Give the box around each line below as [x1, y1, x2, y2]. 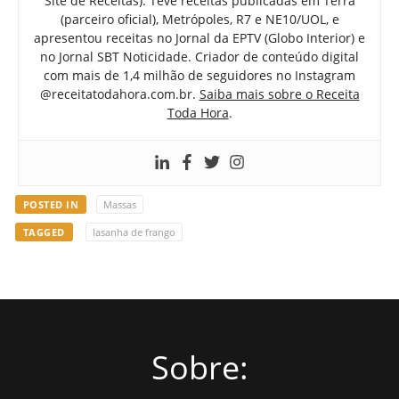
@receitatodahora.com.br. [39, 85, 199, 103]
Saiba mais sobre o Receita [199, 85, 360, 103]
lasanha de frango [93, 224, 175, 239]
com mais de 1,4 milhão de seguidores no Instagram [44, 67, 355, 85]
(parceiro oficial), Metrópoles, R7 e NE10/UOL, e [60, 11, 339, 28]
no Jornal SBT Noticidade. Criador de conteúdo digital [40, 48, 359, 66]
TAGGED [22, 224, 65, 239]
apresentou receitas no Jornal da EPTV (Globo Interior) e [34, 29, 365, 47]
